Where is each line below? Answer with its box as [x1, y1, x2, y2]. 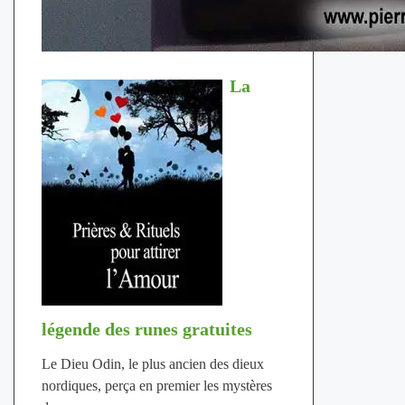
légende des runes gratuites [41, 318, 252, 339]
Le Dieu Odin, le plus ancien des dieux [41, 355, 264, 372]
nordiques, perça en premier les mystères [41, 377, 272, 393]
